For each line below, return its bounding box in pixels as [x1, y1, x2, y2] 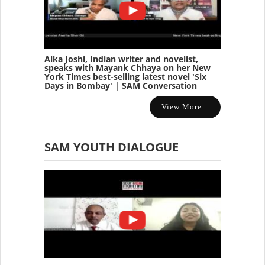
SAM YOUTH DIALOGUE [44, 139, 179, 156]
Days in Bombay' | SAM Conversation [44, 80, 197, 92]
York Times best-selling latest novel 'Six [44, 71, 206, 83]
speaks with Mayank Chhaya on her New [44, 62, 211, 74]
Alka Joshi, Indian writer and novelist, [44, 53, 198, 65]
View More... [161, 102, 209, 112]
